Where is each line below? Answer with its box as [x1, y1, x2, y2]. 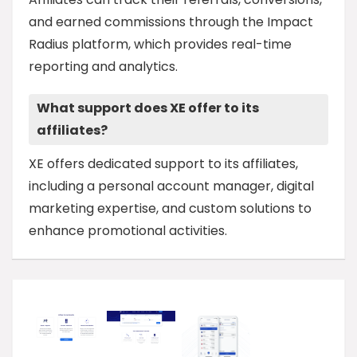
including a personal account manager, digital [29, 177, 314, 196]
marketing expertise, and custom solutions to [29, 199, 312, 218]
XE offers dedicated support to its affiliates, [29, 155, 298, 174]
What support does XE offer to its [37, 99, 259, 118]
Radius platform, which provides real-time [29, 35, 292, 54]
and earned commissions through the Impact [29, 13, 313, 32]
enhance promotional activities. [29, 222, 227, 241]
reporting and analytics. [29, 57, 178, 76]
